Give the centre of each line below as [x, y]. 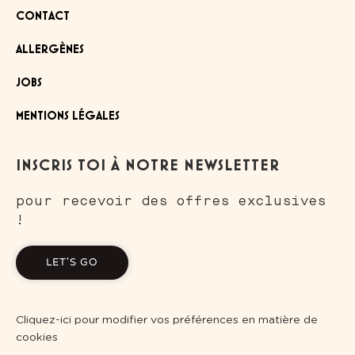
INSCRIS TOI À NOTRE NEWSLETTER [148, 166]
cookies [37, 338]
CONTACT [43, 17]
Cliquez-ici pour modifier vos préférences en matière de [167, 320]
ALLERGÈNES [50, 50]
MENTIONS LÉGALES [68, 116]
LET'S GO [72, 262]
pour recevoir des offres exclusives [171, 201]
